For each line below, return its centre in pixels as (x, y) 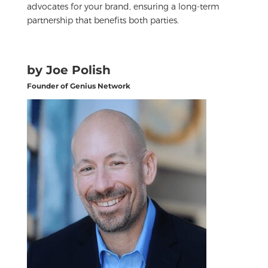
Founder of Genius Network (78, 86)
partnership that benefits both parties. (103, 20)
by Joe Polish (68, 70)
